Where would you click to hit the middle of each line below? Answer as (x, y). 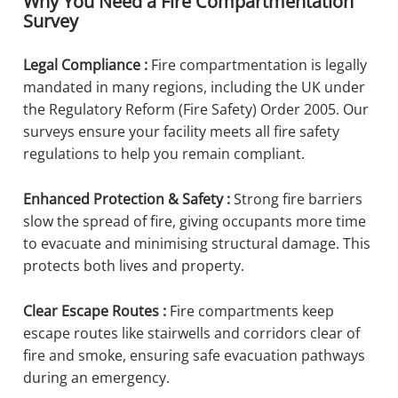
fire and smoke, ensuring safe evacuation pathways (194, 355)
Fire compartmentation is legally (259, 64)
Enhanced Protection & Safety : (128, 199)
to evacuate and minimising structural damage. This (197, 243)
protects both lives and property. (135, 265)
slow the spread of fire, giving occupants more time (195, 221)
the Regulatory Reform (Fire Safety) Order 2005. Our (196, 109)
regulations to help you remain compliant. (166, 153)
